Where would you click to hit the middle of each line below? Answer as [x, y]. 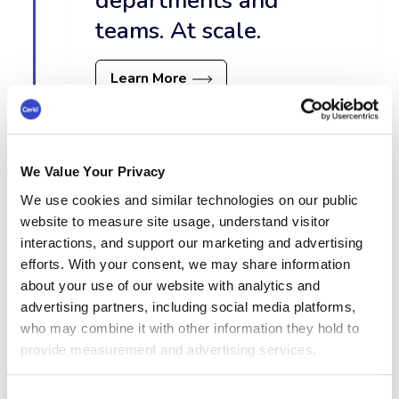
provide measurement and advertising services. [169, 349]
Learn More [149, 79]
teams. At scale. [179, 31]
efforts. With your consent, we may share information [185, 264]
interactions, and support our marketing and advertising [192, 242]
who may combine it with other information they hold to [190, 328]
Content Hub [149, 198]
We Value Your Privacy [93, 172]
